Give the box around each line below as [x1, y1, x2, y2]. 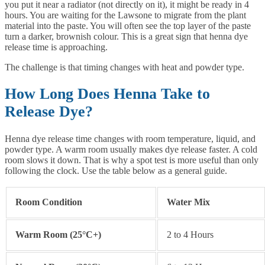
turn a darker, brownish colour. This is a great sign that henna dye [5, 31, 248, 41]
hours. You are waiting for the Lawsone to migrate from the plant [5, 9, 246, 20]
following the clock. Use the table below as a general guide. [5, 165, 227, 176]
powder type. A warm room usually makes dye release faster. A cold [5, 144, 257, 154]
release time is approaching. [5, 41, 108, 52]
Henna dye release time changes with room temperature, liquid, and [5, 133, 256, 144]
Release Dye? [5, 103, 93, 121]
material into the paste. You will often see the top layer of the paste [5, 20, 251, 31]
